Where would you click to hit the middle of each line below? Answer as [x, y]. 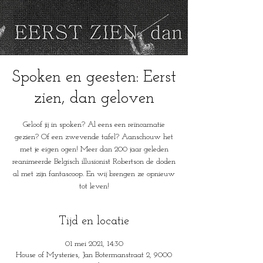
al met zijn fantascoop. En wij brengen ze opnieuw [94, 174]
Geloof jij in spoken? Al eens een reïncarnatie [94, 125]
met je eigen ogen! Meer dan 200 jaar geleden [94, 149]
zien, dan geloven [94, 99]
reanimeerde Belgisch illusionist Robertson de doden [94, 162]
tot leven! [94, 186]
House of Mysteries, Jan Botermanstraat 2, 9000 [94, 255]
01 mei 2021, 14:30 [94, 244]
